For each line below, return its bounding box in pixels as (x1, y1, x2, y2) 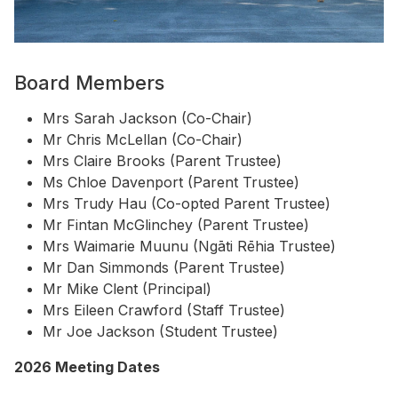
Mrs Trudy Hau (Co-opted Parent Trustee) (43, 194, 330, 212)
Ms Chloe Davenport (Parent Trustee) (43, 172, 299, 191)
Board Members (14, 70, 164, 94)
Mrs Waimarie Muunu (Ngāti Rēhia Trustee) (43, 236, 336, 255)
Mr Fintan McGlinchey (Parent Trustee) (43, 215, 309, 234)
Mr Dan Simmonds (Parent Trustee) (43, 258, 285, 276)
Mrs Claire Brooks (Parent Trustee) (43, 151, 282, 170)
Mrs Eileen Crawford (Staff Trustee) (43, 300, 285, 319)
